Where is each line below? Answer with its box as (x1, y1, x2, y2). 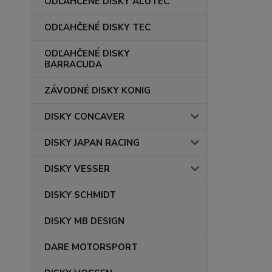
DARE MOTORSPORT (44, 241, 138, 253)
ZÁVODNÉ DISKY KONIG (44, 84, 151, 97)
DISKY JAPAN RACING (44, 137, 140, 149)
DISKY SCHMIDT (44, 189, 116, 201)
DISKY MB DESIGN (44, 215, 124, 227)
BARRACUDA (44, 58, 102, 70)
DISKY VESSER (44, 163, 110, 175)
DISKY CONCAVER (44, 110, 124, 123)
